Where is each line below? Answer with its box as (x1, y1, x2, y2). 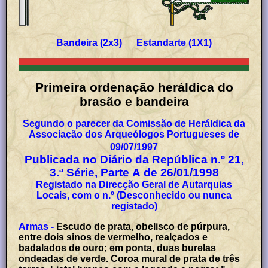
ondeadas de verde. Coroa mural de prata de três (19, 253, 240, 264)
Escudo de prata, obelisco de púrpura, (56, 221, 230, 232)
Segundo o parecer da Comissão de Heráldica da (23, 118, 245, 129)
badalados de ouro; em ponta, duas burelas (19, 242, 217, 253)
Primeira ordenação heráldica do (35, 80, 233, 94)
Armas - (19, 221, 54, 232)
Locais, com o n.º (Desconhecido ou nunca (36, 190, 232, 200)
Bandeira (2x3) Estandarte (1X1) (56, 37, 212, 48)
